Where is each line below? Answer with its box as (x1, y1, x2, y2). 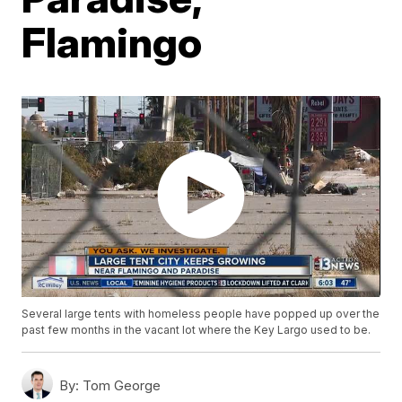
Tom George (79, 377, 162, 395)
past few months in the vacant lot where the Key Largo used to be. (22, 323, 371, 337)
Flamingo (22, 17, 203, 67)
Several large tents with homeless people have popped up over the (22, 307, 380, 321)
